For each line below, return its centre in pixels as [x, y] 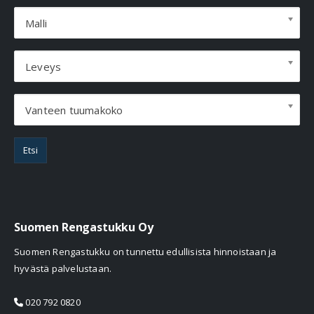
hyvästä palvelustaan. [63, 268]
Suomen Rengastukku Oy [84, 227]
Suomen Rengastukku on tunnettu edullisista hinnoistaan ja [145, 251]
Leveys [43, 67]
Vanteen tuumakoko [74, 110]
